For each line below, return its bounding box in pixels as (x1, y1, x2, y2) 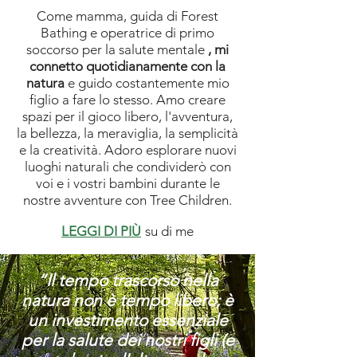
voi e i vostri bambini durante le (35, 175, 220, 192)
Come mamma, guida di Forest (37, 8, 218, 25)
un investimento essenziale (27, 310, 228, 331)
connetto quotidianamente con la (29, 58, 226, 75)
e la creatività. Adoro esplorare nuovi (18, 142, 237, 159)
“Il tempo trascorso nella (37, 270, 218, 291)
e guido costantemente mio (64, 75, 229, 92)
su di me (145, 223, 194, 240)
